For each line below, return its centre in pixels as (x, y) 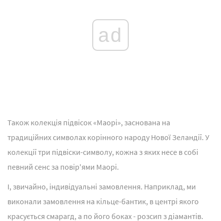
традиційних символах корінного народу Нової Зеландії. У (108, 137)
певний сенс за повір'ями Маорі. (63, 167)
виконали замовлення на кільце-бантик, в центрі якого (103, 202)
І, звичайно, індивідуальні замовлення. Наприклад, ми (102, 187)
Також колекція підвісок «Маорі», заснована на (89, 123)
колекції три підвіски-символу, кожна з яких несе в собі (103, 152)
